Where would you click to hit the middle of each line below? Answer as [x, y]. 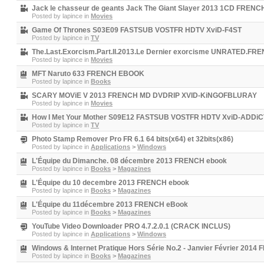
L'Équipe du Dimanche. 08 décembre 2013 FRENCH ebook [129, 161]
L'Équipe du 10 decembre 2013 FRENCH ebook [110, 183]
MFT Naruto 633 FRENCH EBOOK [88, 74]
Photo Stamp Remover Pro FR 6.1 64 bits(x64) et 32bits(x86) [133, 139]
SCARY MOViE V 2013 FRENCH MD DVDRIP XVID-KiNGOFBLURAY [144, 95]
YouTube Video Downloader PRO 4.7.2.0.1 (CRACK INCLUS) [131, 226]
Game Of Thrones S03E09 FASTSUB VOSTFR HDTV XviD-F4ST [137, 30]
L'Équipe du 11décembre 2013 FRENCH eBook [110, 204]
